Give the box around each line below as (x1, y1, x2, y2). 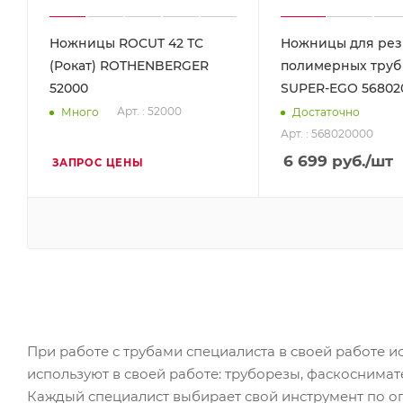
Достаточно (291, 104, 360, 119)
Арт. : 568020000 (280, 127, 373, 141)
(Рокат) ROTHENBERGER (49, 58, 209, 75)
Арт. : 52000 (117, 104, 182, 119)
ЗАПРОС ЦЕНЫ (52, 157, 144, 170)
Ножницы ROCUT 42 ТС (49, 35, 203, 52)
